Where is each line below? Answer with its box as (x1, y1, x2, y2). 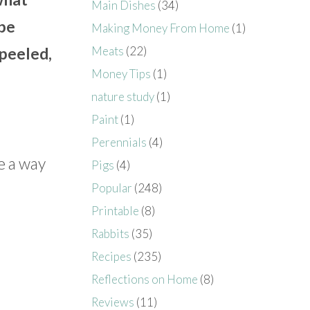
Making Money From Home (91, 20, 230, 35)
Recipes (91, 248, 132, 264)
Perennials (91, 134, 147, 149)
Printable (91, 203, 140, 218)
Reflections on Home (91, 271, 199, 286)
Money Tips (91, 66, 152, 81)
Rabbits (91, 226, 130, 241)
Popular (91, 180, 133, 195)
